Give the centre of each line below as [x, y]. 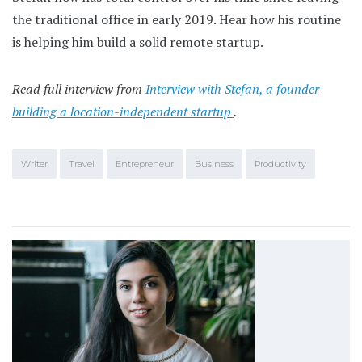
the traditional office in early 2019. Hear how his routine [177, 19]
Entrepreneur [145, 164]
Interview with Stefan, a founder [232, 88]
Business [214, 164]
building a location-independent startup [123, 111]
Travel [82, 164]
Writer [34, 164]
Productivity [280, 164]
